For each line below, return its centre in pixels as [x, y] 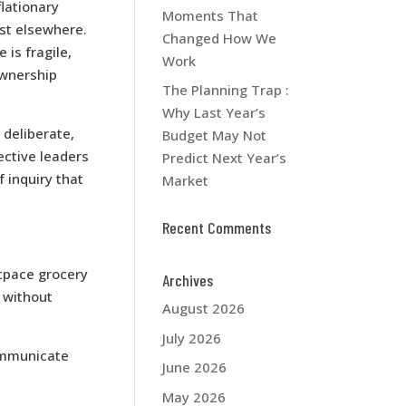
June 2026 [195, 367]
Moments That [211, 15]
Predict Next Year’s [225, 158]
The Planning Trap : [226, 90]
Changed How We [220, 38]
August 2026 [204, 308]
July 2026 [192, 338]
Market [186, 180]
